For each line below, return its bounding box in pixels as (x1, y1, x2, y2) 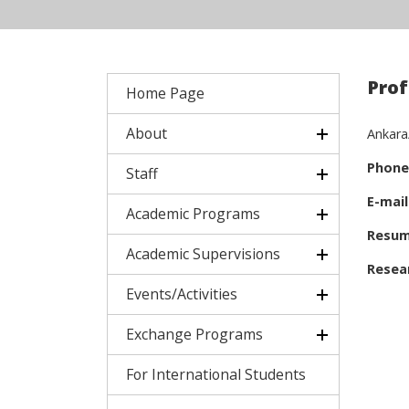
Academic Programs (126, 204, 260, 224)
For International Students (126, 364, 306, 384)
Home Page (126, 83, 204, 103)
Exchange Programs (126, 324, 263, 344)
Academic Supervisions (126, 244, 280, 264)
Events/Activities (126, 284, 237, 304)
